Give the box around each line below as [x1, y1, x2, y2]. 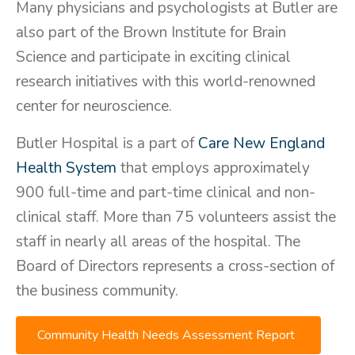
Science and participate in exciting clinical [16, 47, 291, 68]
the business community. [16, 281, 178, 302]
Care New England [198, 133, 325, 155]
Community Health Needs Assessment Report [37, 326, 295, 345]
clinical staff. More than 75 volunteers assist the [16, 207, 336, 228]
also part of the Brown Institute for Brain [16, 22, 286, 44]
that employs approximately [116, 158, 310, 179]
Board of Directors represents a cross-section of [16, 256, 334, 277]
